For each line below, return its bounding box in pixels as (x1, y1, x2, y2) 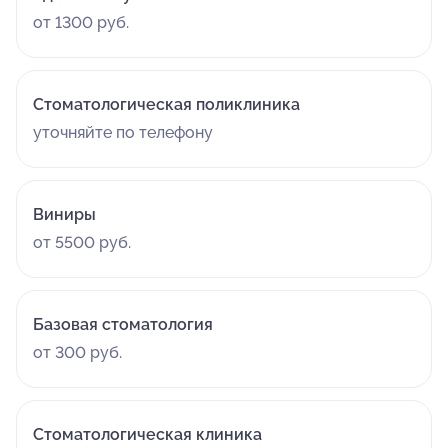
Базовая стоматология (33, 315, 213, 334)
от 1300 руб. (33, 13, 129, 32)
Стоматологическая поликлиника (33, 95, 300, 114)
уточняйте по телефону (33, 123, 213, 142)
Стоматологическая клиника (33, 425, 262, 444)
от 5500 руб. (33, 233, 131, 252)
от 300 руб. (33, 343, 122, 362)
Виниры (33, 205, 96, 224)
